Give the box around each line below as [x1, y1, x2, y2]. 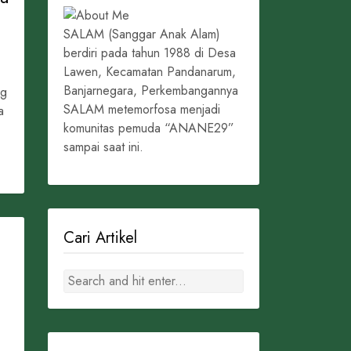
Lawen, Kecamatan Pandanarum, [63, 63, 236, 81]
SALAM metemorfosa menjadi [63, 100, 220, 119]
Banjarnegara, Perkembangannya [63, 81, 238, 100]
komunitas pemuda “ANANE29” [63, 119, 234, 138]
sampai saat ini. [63, 138, 143, 157]
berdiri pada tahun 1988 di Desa [63, 44, 236, 63]
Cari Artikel [63, 226, 137, 250]
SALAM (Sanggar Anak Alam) [63, 25, 220, 44]
